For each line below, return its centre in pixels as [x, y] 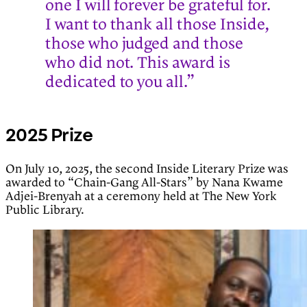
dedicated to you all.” [120, 83]
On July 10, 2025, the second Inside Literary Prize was [147, 169]
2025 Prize [49, 135]
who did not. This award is [138, 63]
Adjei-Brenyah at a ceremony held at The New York [141, 196]
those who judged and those [144, 44]
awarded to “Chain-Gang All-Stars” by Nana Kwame [144, 183]
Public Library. [45, 210]
